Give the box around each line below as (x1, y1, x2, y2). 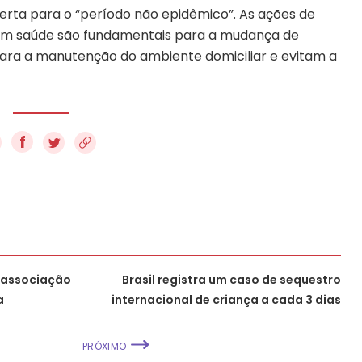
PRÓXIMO (82, 339, 127, 353)
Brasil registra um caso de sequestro (122, 271, 341, 288)
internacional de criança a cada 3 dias (112, 291, 341, 308)
